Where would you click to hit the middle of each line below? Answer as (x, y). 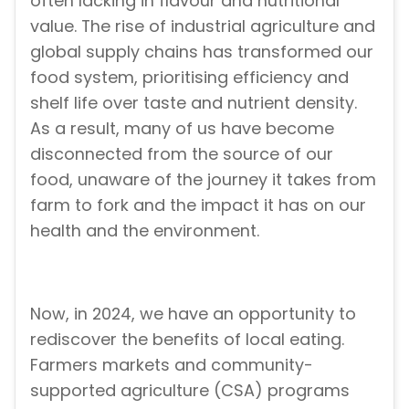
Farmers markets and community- (172, 365)
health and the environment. (145, 230)
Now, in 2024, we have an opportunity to (193, 314)
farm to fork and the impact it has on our (198, 204)
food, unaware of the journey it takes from (203, 179)
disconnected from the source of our (182, 153)
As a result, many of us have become (182, 128)
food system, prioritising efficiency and (189, 77)
